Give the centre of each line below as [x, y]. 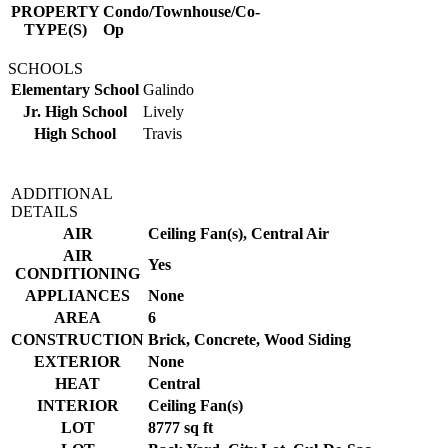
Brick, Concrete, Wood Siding [249, 339]
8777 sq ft [180, 427]
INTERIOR [77, 405]
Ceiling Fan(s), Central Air [238, 233]
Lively [163, 111]
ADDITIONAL [61, 193]
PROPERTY [55, 11]
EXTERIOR [77, 361]
